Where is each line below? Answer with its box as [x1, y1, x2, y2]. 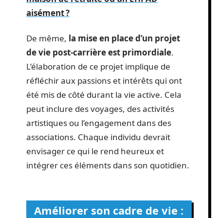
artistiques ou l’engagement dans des [26, 117, 171, 128]
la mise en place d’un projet [69, 32, 180, 44]
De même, [26, 32, 69, 44]
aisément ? [26, 7, 70, 19]
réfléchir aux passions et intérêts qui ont [26, 74, 182, 86]
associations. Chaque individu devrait [26, 131, 170, 143]
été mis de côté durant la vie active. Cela [26, 89, 182, 100]
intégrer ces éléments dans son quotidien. [26, 159, 189, 171]
